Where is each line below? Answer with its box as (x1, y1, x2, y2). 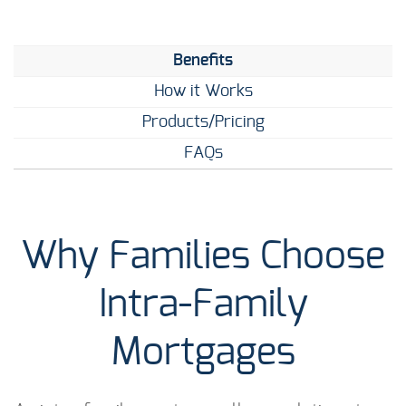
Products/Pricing (141, 114, 265, 131)
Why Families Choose (21, 237, 385, 276)
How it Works (153, 83, 253, 101)
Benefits (173, 53, 233, 70)
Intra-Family (98, 285, 308, 324)
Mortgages (111, 333, 295, 372)
